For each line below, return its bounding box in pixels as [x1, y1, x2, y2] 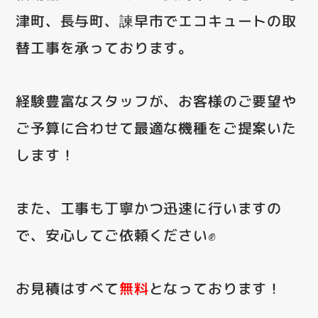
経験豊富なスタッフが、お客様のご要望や [16, 90, 297, 111]
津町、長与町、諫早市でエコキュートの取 [16, 10, 297, 31]
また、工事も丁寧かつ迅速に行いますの [16, 197, 283, 218]
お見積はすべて [16, 278, 119, 298]
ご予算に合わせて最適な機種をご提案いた [16, 117, 297, 138]
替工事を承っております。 [16, 37, 194, 57]
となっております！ [148, 278, 283, 298]
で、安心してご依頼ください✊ [16, 224, 216, 245]
